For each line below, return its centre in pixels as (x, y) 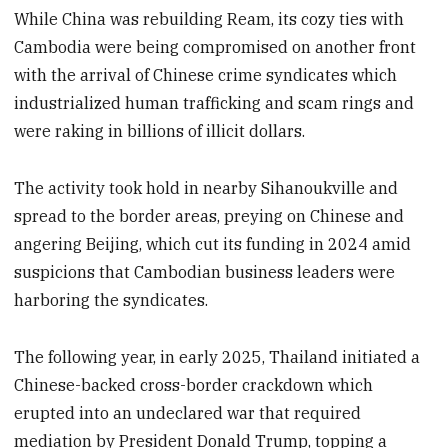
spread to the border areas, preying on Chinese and (209, 216)
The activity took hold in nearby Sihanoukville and (206, 188)
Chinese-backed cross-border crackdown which (194, 385)
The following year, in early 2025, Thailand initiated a (217, 357)
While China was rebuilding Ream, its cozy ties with (209, 19)
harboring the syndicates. (111, 300)
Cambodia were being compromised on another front (215, 47)
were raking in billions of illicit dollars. (160, 131)
